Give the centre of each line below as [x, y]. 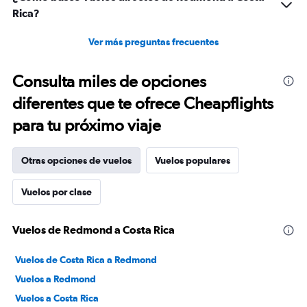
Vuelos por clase [57, 192]
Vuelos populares [193, 160]
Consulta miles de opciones [109, 81]
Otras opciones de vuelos [76, 160]
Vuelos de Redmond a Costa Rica [94, 230]
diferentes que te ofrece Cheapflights [143, 103]
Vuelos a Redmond [56, 279]
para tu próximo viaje [87, 125]
